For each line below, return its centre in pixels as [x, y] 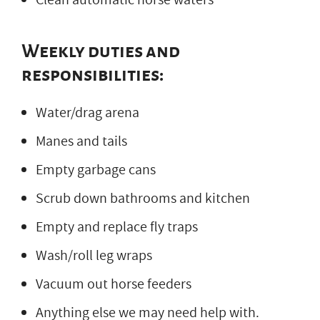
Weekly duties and [101, 51]
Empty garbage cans [96, 170]
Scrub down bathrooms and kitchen [143, 198]
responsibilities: [92, 75]
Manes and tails [81, 141]
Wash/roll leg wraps [94, 255]
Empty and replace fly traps [117, 227]
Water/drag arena [87, 112]
